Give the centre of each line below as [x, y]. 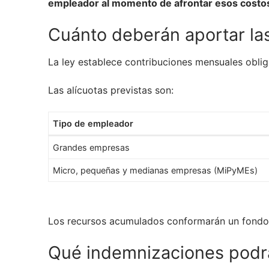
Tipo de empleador [93, 124]
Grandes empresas [92, 148]
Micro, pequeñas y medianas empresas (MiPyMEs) [156, 171]
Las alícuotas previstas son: [111, 90]
